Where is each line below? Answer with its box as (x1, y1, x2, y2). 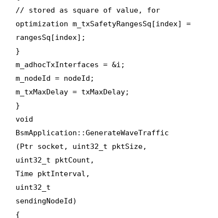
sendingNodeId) (16, 196, 77, 205)
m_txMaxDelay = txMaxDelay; (16, 87, 130, 96)
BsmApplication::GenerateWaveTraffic (16, 128, 169, 137)
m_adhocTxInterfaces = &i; (16, 60, 126, 69)
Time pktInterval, (16, 169, 91, 178)
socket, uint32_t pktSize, (33, 142, 147, 151)
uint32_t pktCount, (16, 155, 95, 164)
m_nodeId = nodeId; (16, 73, 95, 83)
